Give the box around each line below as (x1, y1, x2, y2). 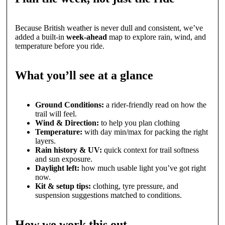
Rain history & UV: (35, 145, 102, 154)
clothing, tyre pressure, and (90, 181, 178, 190)
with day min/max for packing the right (82, 127, 208, 136)
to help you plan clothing (98, 118, 180, 127)
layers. (35, 136, 56, 145)
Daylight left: (35, 163, 79, 172)
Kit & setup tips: (35, 181, 91, 190)
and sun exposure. (35, 154, 92, 163)
